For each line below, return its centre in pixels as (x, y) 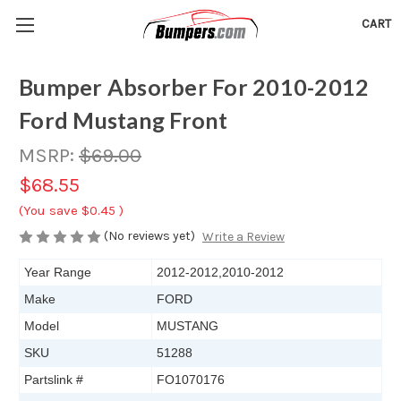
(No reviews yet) (149, 236)
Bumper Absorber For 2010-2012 (194, 87)
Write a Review (243, 237)
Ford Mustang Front (124, 120)
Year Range (58, 273)
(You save (48, 210)
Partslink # (54, 380)
